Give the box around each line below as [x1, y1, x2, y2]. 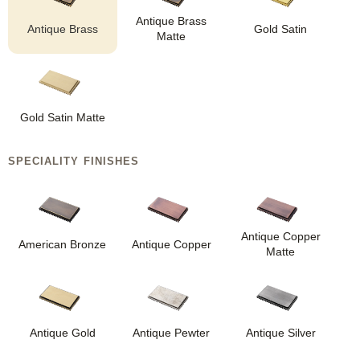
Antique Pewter [133, 325, 211, 339]
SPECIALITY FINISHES [8, 155, 139, 168]
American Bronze [18, 237, 107, 251]
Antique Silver [245, 325, 316, 339]
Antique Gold [29, 325, 96, 339]
